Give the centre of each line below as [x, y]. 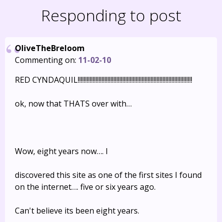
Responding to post [111, 15]
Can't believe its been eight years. [77, 211]
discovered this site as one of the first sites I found [108, 175]
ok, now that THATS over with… [73, 104]
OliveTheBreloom [50, 48]
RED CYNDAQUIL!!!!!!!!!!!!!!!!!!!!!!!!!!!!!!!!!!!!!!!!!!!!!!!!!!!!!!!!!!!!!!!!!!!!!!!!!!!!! [104, 80]
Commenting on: [47, 60]
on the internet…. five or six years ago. [85, 187]
